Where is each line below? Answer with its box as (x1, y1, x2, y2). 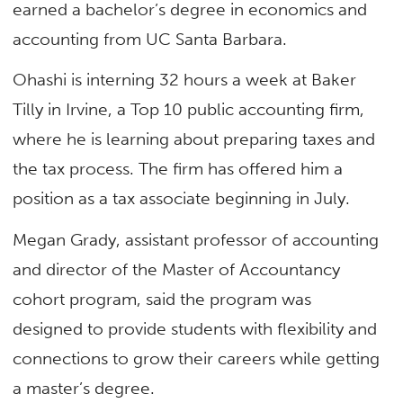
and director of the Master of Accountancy (13, 258, 341, 280)
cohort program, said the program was (13, 288, 312, 309)
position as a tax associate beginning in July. (13, 188, 351, 210)
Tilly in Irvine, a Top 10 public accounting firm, (13, 99, 365, 121)
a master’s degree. (13, 377, 156, 399)
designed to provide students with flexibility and (13, 318, 378, 339)
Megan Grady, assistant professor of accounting (13, 228, 380, 250)
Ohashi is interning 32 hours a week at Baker (13, 69, 357, 91)
